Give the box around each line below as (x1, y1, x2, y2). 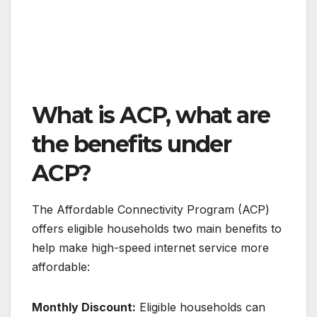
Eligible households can (136, 299, 265, 314)
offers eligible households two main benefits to (32, 221, 282, 236)
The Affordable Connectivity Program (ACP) (32, 202, 270, 217)
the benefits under (32, 129, 231, 158)
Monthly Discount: (32, 299, 136, 314)
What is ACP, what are (32, 100, 270, 129)
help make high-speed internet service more (32, 240, 269, 255)
